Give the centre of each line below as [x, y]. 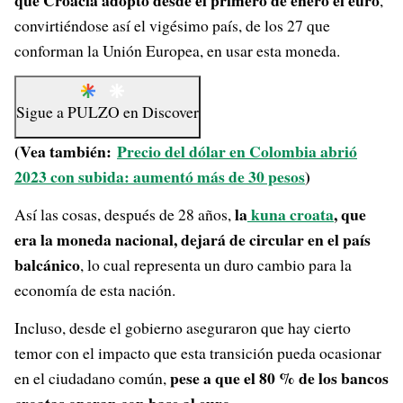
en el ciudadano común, [90, 378]
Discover [170, 112]
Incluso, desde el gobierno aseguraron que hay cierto [183, 327]
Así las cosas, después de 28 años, [125, 214]
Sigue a [42, 112]
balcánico [47, 264]
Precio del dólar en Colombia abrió [237, 151]
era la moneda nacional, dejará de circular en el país [193, 239]
